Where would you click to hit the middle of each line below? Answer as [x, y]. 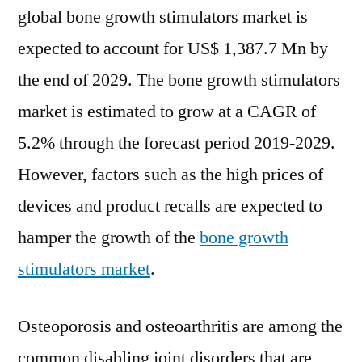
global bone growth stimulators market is [163, 17]
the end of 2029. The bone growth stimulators [179, 80]
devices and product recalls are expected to [170, 206]
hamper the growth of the [109, 238]
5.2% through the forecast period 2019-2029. [177, 143]
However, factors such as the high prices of [170, 175]
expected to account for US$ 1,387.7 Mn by [173, 48]
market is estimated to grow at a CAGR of [167, 112]
